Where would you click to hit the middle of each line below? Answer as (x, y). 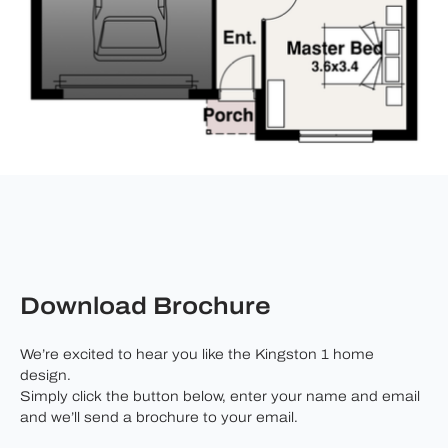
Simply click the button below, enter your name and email (220, 397)
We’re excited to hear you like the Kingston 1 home (197, 355)
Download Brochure (145, 307)
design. (45, 376)
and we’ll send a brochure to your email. (159, 418)
